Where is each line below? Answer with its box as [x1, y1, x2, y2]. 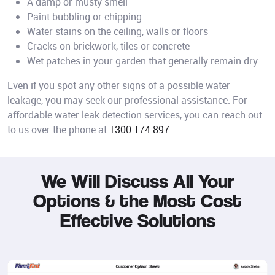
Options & [33, 189, 120, 212]
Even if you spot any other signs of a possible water [7, 79, 230, 93]
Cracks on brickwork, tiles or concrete [27, 39, 190, 53]
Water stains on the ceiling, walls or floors [27, 25, 208, 39]
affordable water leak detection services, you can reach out [7, 108, 262, 122]
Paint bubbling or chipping [27, 10, 142, 24]
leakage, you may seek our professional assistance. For [7, 93, 247, 107]
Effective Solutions [60, 209, 215, 232]
